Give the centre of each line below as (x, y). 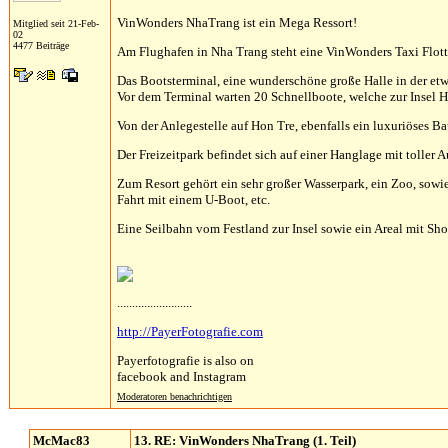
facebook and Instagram (181, 376)
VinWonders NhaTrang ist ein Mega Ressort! (237, 22)
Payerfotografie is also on (185, 360)
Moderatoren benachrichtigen (174, 396)
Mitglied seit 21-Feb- (56, 23)
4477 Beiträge (41, 45)
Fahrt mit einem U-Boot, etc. (193, 199)
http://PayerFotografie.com (190, 331)
